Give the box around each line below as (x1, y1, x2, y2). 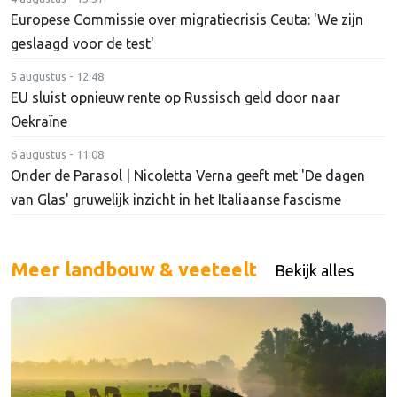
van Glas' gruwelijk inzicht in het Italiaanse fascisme (11, 191, 341, 208)
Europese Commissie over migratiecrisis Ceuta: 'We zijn (11, 12, 363, 28)
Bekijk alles (275, 261, 354, 280)
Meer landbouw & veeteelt (11, 259, 257, 281)
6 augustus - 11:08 (11, 148, 104, 161)
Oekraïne (11, 113, 67, 130)
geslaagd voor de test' (11, 35, 154, 52)
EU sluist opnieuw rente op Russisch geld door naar (11, 90, 340, 106)
